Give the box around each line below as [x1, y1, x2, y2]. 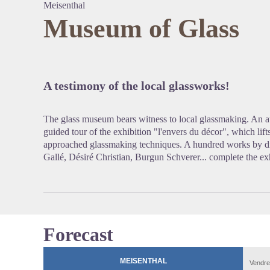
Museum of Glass [43, 14, 239, 43]
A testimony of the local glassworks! [43, 79, 230, 92]
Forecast [43, 224, 113, 245]
